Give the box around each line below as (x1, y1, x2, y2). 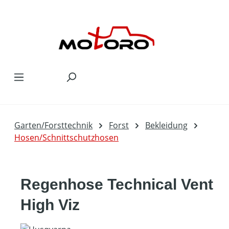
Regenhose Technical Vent (20, 176, 213, 193)
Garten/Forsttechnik (14, 120, 93, 131)
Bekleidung (145, 120, 188, 131)
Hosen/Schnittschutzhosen (14, 132, 119, 143)
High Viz (20, 196, 80, 213)
